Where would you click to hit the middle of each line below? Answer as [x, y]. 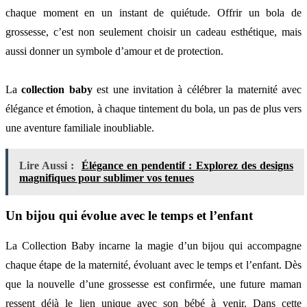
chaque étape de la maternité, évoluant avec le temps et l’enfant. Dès [153, 265]
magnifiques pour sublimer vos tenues [107, 178]
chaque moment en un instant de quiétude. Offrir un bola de [153, 13]
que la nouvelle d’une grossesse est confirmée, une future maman [153, 284]
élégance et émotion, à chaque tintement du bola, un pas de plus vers [153, 109]
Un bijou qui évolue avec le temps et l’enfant [129, 215]
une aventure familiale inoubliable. [80, 128]
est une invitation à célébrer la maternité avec [197, 90]
